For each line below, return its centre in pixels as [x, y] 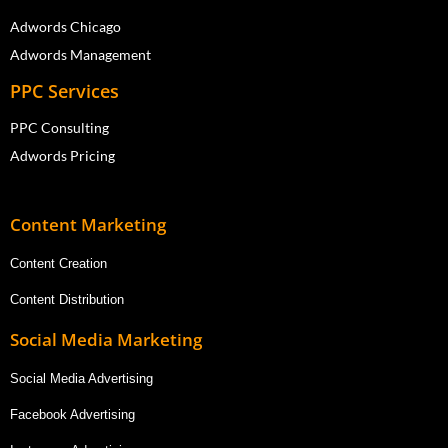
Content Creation [58, 263]
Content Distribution [67, 299]
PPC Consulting [59, 127]
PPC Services [67, 90]
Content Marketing [88, 224]
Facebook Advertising [72, 414]
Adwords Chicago [65, 26]
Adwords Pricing [62, 155]
